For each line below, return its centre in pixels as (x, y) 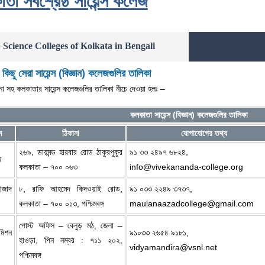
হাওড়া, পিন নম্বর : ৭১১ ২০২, (71, 240)
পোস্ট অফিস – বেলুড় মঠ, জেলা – (71, 225)
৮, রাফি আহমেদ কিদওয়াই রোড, (71, 188)
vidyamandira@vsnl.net (174, 247)
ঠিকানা (71, 133)
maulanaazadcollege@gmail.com (192, 203)
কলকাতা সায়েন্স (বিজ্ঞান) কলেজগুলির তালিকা (189, 114)
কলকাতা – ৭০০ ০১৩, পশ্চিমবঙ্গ (62, 203)
